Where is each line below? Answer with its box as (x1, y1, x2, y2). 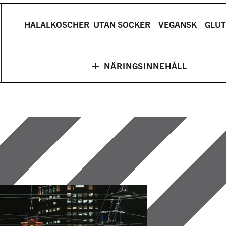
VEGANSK (154, 18, 201, 30)
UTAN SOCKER (89, 18, 155, 30)
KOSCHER (50, 18, 90, 30)
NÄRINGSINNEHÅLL (101, 60, 188, 71)
